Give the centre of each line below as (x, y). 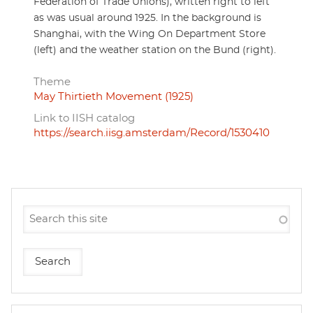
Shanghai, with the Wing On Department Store (150, 35)
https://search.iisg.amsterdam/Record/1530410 (152, 133)
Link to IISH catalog (84, 119)
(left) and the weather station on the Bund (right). (155, 51)
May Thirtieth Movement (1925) (114, 97)
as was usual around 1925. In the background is (147, 19)
